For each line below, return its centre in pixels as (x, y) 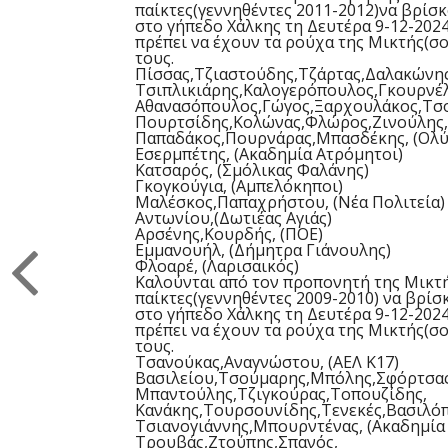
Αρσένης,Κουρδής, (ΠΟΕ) (228, 234)
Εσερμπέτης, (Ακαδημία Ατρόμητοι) (268, 154)
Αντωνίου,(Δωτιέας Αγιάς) (233, 218)
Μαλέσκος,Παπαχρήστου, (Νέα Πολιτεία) (289, 202)
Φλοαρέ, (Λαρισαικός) (216, 266)
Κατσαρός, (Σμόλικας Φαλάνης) (251, 170)
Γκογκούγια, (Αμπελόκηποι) (238, 186)
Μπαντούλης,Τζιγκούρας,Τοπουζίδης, (280, 394)
